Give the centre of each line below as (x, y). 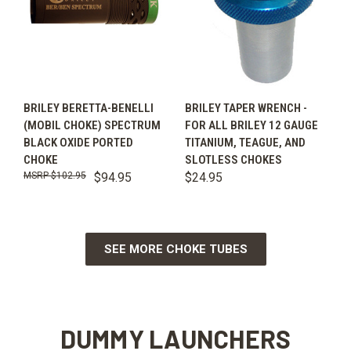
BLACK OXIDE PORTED (78, 142)
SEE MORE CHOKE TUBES (175, 249)
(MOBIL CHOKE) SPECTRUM (92, 125)
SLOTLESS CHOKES (233, 159)
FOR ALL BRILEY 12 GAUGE (251, 125)
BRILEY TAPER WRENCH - (246, 108)
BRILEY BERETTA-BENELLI (89, 108)
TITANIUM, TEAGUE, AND (245, 142)
